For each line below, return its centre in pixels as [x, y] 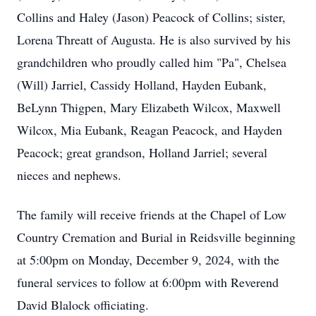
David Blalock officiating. [83, 305]
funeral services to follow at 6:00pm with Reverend [148, 282]
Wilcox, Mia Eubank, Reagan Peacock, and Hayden [150, 130]
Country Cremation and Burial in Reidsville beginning [156, 237]
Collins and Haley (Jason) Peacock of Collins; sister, [151, 17]
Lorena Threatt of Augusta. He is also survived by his [154, 39]
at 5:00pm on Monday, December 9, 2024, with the [148, 260]
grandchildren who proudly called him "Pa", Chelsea [152, 62]
